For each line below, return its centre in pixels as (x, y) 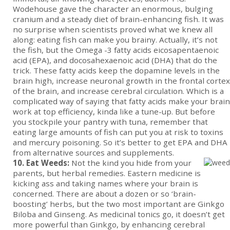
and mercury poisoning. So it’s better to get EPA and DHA (120, 142)
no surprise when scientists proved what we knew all (113, 30)
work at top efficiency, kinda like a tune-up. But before (114, 112)
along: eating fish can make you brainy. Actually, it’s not (115, 40)
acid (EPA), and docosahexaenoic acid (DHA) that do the (115, 60)
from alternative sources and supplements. (93, 153)
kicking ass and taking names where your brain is (106, 184)
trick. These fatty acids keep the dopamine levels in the (116, 71)
